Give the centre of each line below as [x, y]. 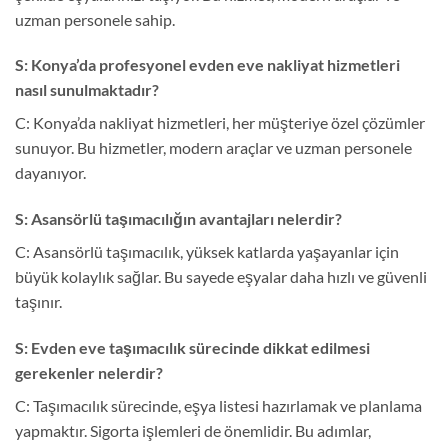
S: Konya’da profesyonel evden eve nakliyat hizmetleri [207, 65]
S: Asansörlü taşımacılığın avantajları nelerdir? [178, 219]
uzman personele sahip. [95, 19]
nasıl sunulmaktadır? [87, 90]
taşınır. [38, 302]
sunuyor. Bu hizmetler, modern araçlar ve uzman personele [213, 148]
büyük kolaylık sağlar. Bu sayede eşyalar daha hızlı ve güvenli [221, 277]
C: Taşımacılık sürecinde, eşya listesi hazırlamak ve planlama [218, 406]
